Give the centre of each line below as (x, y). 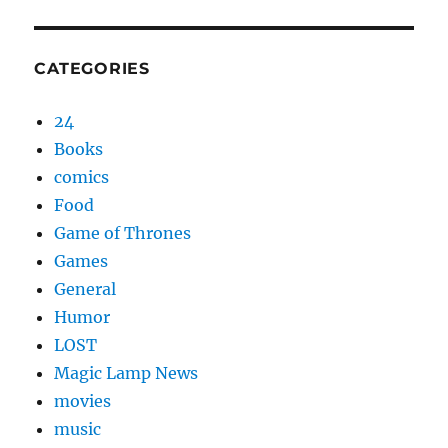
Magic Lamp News (126, 373)
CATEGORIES (92, 68)
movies (83, 401)
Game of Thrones (123, 233)
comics (82, 177)
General (85, 289)
